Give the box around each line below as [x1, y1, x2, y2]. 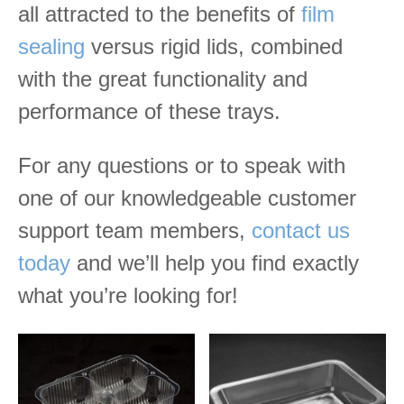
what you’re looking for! [18, 283, 238, 308]
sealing [18, 34, 85, 59]
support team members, [18, 218, 252, 243]
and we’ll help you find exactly [70, 251, 359, 275]
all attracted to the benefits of [18, 2, 301, 26]
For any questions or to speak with [18, 153, 345, 178]
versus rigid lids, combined [85, 34, 343, 59]
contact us [252, 218, 350, 243]
